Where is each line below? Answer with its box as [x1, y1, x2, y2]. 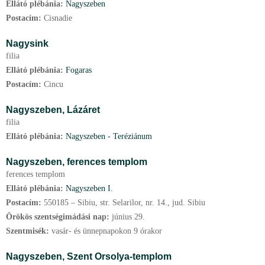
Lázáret [67, 104, 100, 115]
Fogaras [66, 66, 92, 75]
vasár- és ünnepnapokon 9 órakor [51, 227, 162, 235]
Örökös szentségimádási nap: [6, 212, 112, 221]
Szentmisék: [6, 227, 51, 235]
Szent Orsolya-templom [67, 251, 172, 261]
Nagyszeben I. [66, 184, 113, 193]
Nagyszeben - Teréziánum [66, 132, 152, 141]
